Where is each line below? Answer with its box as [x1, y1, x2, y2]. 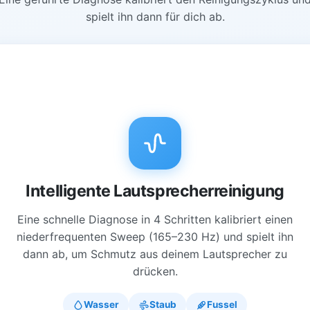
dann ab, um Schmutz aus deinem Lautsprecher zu [23, 247, 287, 262]
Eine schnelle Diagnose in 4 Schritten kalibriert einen [17, 212, 293, 227]
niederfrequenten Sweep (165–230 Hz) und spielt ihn [17, 230, 293, 244]
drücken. [132, 264, 178, 279]
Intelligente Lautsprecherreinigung [26, 181, 284, 201]
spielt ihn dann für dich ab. [85, 10, 225, 24]
